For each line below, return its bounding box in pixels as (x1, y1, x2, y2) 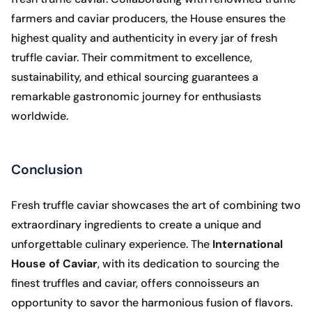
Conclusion (11, 161, 84, 179)
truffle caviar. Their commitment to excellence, (11, 50, 252, 65)
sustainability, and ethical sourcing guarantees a (11, 70, 258, 85)
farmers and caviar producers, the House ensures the (11, 11, 286, 26)
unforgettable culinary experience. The (11, 237, 212, 252)
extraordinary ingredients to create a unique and (11, 217, 261, 233)
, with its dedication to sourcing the (97, 256, 279, 272)
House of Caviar (11, 256, 97, 272)
